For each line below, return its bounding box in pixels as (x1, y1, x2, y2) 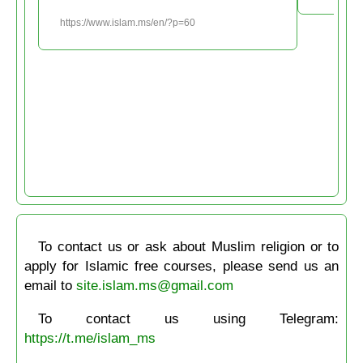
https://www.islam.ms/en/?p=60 (59, 17, 195, 29)
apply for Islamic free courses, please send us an (23, 257, 340, 274)
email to (23, 276, 76, 293)
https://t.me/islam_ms (23, 330, 156, 347)
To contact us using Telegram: (37, 310, 340, 327)
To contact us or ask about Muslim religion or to (37, 237, 340, 254)
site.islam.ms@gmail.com (75, 276, 233, 293)
